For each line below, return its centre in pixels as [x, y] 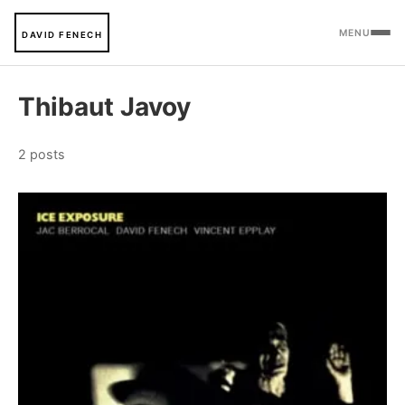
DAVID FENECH [62, 35]
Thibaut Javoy [104, 107]
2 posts [42, 154]
